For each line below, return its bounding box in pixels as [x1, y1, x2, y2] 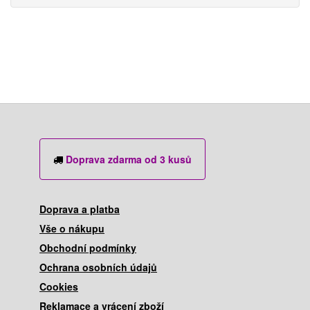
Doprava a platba [39, 202, 120, 216]
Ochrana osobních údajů [39, 260, 157, 274]
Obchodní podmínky [39, 241, 136, 255]
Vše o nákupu [39, 221, 104, 235]
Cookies [39, 280, 78, 293]
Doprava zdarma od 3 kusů [63, 152, 192, 166]
